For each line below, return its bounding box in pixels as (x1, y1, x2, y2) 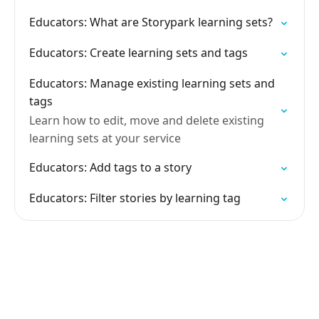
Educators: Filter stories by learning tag (29, 190, 241, 206)
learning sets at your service (29, 130, 181, 146)
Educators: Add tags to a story (29, 159, 192, 175)
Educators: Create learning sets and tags (29, 45, 248, 61)
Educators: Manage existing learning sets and (29, 75, 275, 91)
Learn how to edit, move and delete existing (29, 113, 264, 128)
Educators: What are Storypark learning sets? (29, 14, 273, 30)
